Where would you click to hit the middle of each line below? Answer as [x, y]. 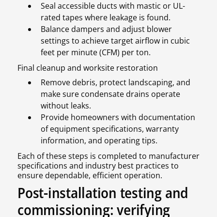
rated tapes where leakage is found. [106, 18]
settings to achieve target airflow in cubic [115, 41]
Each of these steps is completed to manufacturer [108, 156]
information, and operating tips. [99, 141]
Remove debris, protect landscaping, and [116, 83]
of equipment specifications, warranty [110, 129]
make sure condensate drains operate [110, 94]
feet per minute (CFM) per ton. [96, 53]
